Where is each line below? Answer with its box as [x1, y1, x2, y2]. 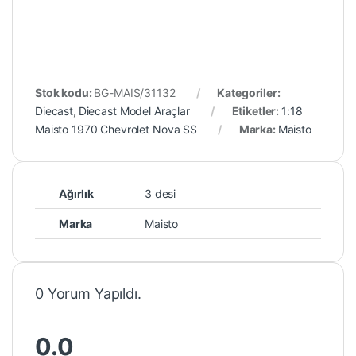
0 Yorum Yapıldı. [35, 285, 141, 303]
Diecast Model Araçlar [78, 104, 190, 118]
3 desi [145, 187, 176, 201]
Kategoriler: [217, 86, 281, 100]
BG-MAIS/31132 [94, 86, 176, 100]
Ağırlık [59, 187, 95, 201]
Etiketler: [231, 104, 282, 118]
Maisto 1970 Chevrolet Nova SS [35, 122, 197, 137]
